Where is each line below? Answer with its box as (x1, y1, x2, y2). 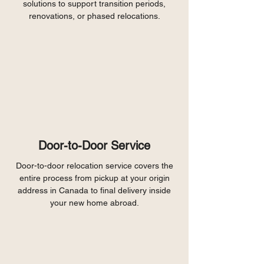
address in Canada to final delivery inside (18, 186, 171, 195)
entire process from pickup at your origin (19, 173, 170, 183)
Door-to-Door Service (38, 138, 150, 153)
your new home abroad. (49, 198, 139, 207)
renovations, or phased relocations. (28, 11, 160, 21)
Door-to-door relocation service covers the (15, 161, 173, 170)
